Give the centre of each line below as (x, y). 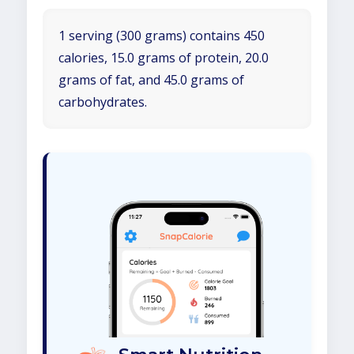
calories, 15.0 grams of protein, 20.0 (164, 58)
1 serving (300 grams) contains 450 (162, 36)
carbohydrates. (103, 102)
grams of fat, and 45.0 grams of (151, 80)
